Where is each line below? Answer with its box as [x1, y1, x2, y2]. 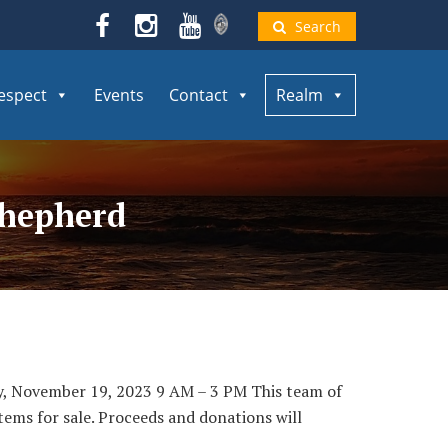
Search [295, 17, 341, 36]
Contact [169, 84, 228, 106]
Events [94, 84, 144, 106]
